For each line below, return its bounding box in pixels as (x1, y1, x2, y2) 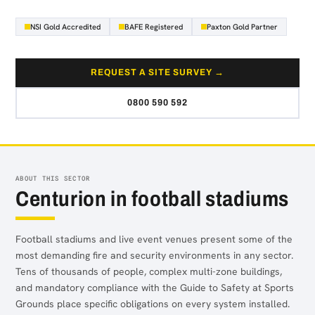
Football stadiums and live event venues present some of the (15, 233, 292, 245)
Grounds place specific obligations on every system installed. (15, 297, 290, 310)
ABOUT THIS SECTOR (15, 174, 91, 182)
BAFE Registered (124, 22, 183, 32)
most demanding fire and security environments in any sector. (15, 249, 293, 262)
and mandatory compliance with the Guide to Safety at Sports (15, 281, 294, 294)
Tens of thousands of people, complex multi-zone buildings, (15, 265, 282, 278)
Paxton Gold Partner (207, 22, 278, 32)
